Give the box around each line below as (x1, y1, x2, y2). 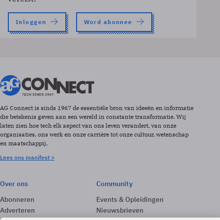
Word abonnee (83, 18, 133, 26)
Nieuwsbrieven (96, 206, 143, 215)
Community (96, 179, 133, 188)
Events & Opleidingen (96, 195, 164, 204)
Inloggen (16, 18, 47, 26)
